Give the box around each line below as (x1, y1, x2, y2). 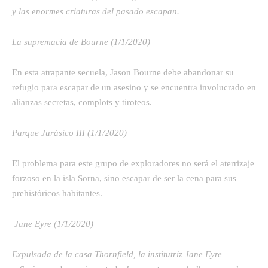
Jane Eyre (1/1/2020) (14, 218, 93, 229)
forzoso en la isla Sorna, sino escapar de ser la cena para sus (12, 173, 236, 183)
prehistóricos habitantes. (12, 188, 102, 198)
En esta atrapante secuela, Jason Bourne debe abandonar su (12, 67, 234, 77)
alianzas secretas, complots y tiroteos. (12, 97, 152, 107)
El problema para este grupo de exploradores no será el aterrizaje (12, 158, 254, 168)
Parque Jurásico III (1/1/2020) (12, 127, 127, 138)
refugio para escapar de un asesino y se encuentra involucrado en (12, 82, 256, 92)
